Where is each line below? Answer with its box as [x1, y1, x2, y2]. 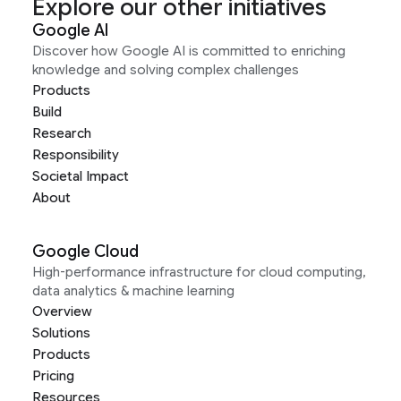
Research [32, 125, 91, 142]
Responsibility [32, 147, 119, 164]
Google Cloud [32, 242, 139, 262]
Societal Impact [32, 168, 129, 185]
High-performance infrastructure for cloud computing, [32, 264, 366, 281]
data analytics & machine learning [32, 283, 235, 300]
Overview [32, 303, 92, 320]
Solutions [32, 325, 90, 342]
